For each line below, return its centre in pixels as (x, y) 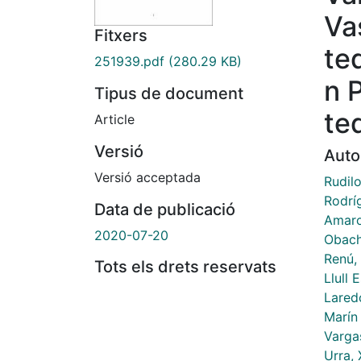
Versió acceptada (147, 178)
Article (114, 120)
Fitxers (121, 36)
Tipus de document (169, 94)
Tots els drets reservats (185, 267)
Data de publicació (165, 210)
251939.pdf (129, 62)
